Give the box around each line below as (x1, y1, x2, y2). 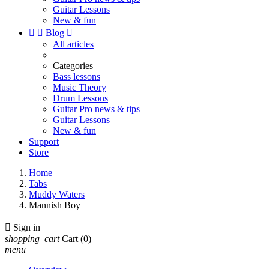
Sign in (13, 222, 40, 232)
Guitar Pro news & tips (53, 104, 140, 114)
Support (29, 136, 59, 147)
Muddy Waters (29, 189, 85, 199)
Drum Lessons (53, 93, 108, 103)
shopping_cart (5, 234, 59, 244)
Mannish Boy (29, 200, 80, 210)
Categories (53, 61, 93, 71)
